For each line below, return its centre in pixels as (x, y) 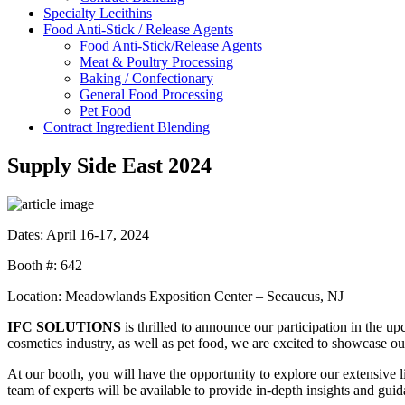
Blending (184, 127)
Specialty (71, 13)
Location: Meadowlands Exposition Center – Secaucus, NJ (175, 296)
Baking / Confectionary (146, 78)
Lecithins (126, 13)
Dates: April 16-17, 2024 (78, 234)
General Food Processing (151, 94)
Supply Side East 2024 (109, 165)
